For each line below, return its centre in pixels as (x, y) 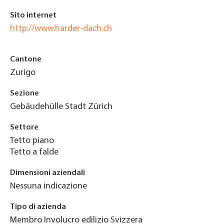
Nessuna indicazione (48, 186)
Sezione (24, 93)
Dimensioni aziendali (47, 173)
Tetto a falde (34, 152)
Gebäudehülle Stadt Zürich (61, 107)
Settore (24, 127)
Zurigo (23, 73)
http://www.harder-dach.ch (61, 29)
